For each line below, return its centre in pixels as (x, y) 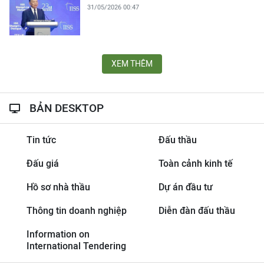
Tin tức (41, 140)
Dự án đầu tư (185, 187)
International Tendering (76, 246)
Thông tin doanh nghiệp (76, 211)
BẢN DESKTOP (67, 108)
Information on (58, 234)
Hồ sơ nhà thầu (58, 187)
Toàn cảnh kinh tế (195, 164)
